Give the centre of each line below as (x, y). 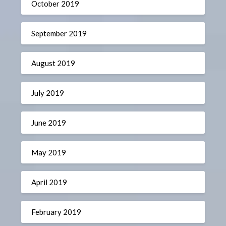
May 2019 (49, 152)
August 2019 (53, 63)
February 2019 (56, 212)
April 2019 (49, 182)
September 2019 (59, 33)
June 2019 (49, 122)
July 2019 (48, 93)
